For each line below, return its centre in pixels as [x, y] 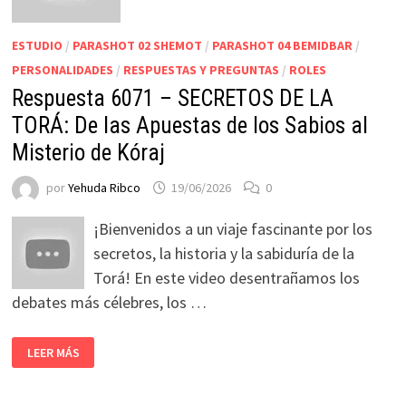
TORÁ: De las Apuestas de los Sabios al [189, 126]
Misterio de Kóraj [88, 153]
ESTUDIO [37, 45]
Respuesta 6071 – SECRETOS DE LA [172, 98]
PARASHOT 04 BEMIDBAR [282, 45]
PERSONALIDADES [62, 70]
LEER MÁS [53, 353]
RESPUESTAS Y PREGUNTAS [201, 70]
